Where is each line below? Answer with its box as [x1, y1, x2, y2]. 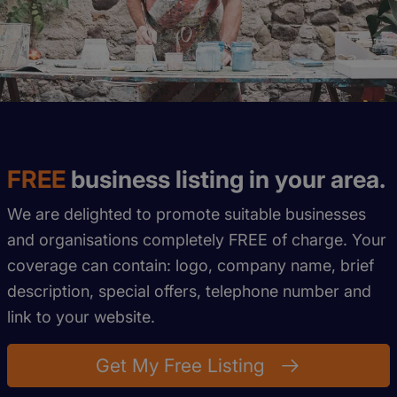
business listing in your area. [66, 165, 385, 195]
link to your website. [7, 307, 155, 327]
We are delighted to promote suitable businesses [7, 205, 366, 224]
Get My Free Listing [96, 354, 265, 378]
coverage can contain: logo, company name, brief [7, 256, 374, 276]
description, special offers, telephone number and [7, 282, 371, 301]
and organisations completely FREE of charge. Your [7, 230, 386, 250]
